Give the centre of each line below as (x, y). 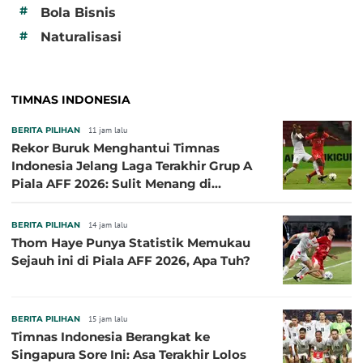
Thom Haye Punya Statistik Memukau (131, 243)
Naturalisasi (81, 37)
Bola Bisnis (78, 12)
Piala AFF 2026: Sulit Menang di (111, 184)
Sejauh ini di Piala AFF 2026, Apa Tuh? (131, 261)
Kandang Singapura (73, 201)
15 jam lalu (108, 319)
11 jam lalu (108, 130)
